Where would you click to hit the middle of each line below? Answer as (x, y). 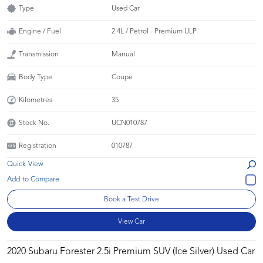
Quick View (25, 164)
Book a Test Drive (131, 199)
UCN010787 (130, 123)
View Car (131, 222)
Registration (38, 146)
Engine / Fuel (40, 31)
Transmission (39, 54)
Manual (124, 54)
